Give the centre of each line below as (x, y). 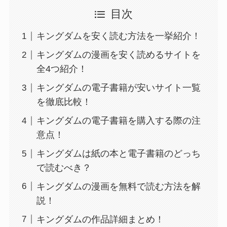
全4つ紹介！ (62, 69)
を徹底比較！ (64, 102)
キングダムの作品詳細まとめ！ (100, 219)
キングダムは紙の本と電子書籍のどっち (118, 154)
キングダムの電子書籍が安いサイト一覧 (118, 88)
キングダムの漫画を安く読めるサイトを (118, 55)
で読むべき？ (64, 168)
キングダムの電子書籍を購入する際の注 (118, 121)
